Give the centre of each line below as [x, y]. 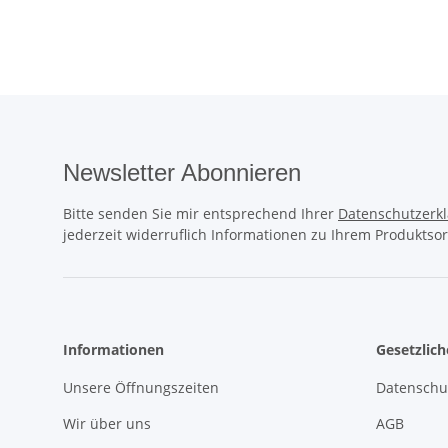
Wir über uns [107, 423]
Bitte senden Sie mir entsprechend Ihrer [200, 214]
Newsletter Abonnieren [182, 173]
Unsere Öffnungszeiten [141, 388]
